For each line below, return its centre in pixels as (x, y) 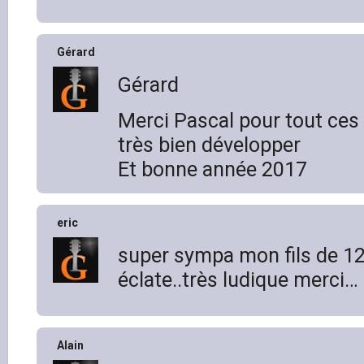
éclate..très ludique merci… (238, 279)
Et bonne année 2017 (212, 169)
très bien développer (209, 145)
